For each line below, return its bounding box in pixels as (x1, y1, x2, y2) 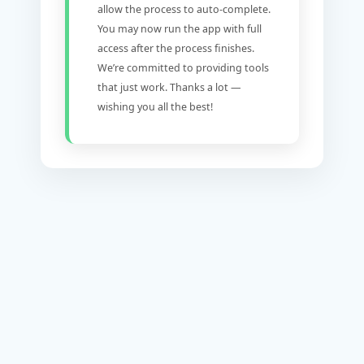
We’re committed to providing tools (97, 60, 269, 75)
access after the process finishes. (97, 41, 254, 55)
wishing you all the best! (97, 99, 213, 114)
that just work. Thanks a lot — (97, 80, 241, 94)
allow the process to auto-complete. (97, 2, 271, 16)
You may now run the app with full (97, 21, 262, 36)
